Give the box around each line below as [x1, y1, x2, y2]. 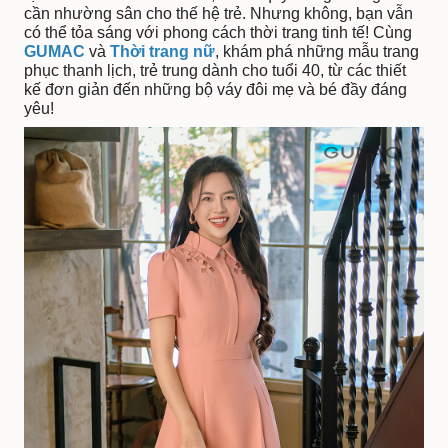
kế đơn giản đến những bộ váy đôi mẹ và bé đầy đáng [24, 81, 407, 99]
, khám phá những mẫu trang [215, 43, 419, 61]
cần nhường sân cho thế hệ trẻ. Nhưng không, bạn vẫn [24, 5, 413, 23]
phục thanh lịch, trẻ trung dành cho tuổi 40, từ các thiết [24, 62, 406, 80]
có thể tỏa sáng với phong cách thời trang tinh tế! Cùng [24, 24, 412, 42]
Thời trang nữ [110, 43, 215, 61]
